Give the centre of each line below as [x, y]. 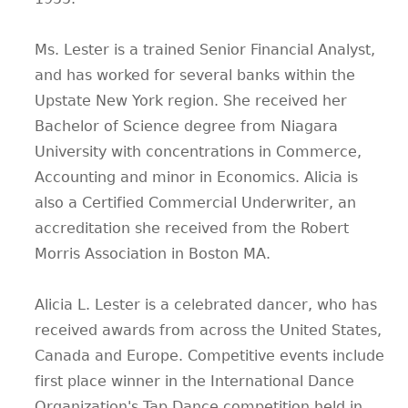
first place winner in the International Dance [194, 382]
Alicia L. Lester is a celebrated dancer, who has [206, 305]
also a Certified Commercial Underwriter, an [195, 203]
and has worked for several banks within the [195, 76]
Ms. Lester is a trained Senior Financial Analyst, [205, 50]
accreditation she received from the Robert [192, 229]
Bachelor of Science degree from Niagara [186, 127]
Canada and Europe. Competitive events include [209, 356]
